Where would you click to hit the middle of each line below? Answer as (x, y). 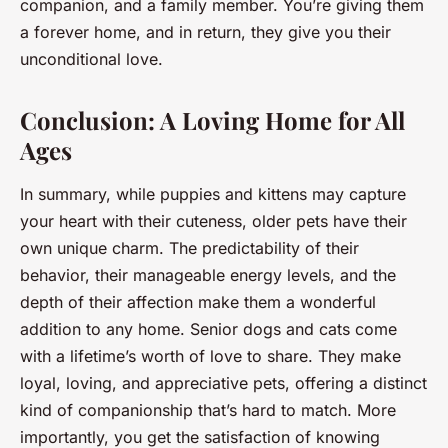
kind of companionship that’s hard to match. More (208, 409)
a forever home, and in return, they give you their (205, 31)
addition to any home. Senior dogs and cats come (208, 328)
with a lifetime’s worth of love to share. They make (210, 355)
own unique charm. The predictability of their (189, 247)
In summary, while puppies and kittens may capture (213, 193)
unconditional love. (91, 58)
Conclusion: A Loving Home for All (212, 119)
